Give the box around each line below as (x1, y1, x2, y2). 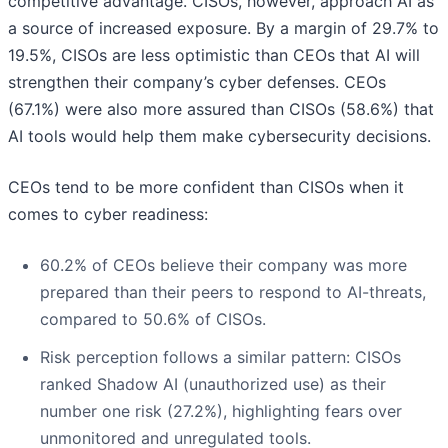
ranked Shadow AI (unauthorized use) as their (40, 374, 386, 395)
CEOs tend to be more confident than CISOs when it (8, 177, 404, 198)
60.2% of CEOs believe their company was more (40, 255, 407, 276)
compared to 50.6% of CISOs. (40, 309, 266, 330)
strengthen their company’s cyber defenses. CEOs (8, 72, 386, 93)
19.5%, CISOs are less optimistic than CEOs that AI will (8, 45, 420, 66)
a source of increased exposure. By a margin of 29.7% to (8, 18, 439, 39)
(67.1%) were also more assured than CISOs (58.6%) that (8, 99, 434, 120)
